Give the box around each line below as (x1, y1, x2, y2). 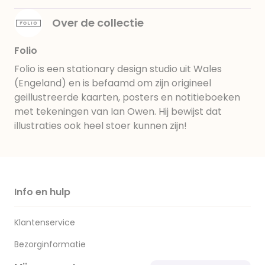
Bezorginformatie (14, 238, 86, 250)
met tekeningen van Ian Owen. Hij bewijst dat (14, 105, 222, 118)
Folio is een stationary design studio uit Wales (14, 62, 222, 76)
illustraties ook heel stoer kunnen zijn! (14, 119, 187, 132)
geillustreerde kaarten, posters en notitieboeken (14, 91, 240, 104)
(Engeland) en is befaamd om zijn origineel (14, 76, 211, 90)
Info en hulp (14, 185, 70, 199)
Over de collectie (52, 15, 144, 30)
